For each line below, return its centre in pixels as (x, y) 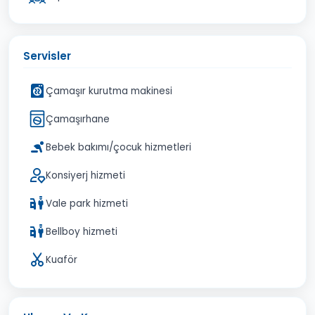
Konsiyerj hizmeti (85, 175)
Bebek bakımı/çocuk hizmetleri (118, 147)
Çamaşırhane (78, 119)
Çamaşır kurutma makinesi (109, 91)
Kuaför (62, 259)
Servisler (47, 56)
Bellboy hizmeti (82, 231)
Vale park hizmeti (87, 203)
